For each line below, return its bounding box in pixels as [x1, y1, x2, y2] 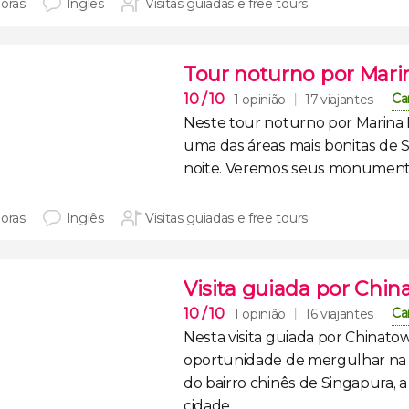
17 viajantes [304, 91, 374, 108]
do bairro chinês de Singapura [184, 374, 393, 392]
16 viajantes [304, 306, 374, 322]
